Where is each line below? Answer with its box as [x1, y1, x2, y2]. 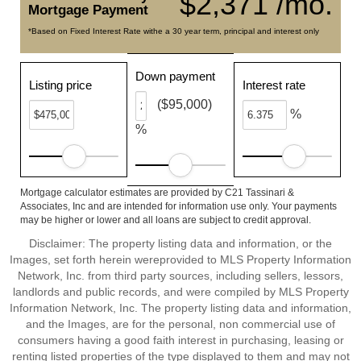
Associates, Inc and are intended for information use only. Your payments [20, 201, 337, 212]
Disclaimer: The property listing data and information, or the [29, 237, 332, 250]
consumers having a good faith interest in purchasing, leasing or [17, 334, 344, 346]
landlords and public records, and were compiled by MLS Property [12, 285, 349, 298]
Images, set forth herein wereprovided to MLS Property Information [10, 253, 351, 266]
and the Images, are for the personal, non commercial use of [26, 317, 335, 330]
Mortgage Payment [28, 2, 148, 18]
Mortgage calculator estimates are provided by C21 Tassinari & [20, 187, 294, 198]
